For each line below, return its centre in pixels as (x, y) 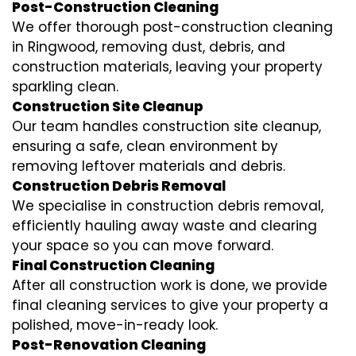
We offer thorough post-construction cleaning (172, 27)
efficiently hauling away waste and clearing (164, 226)
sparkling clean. (65, 87)
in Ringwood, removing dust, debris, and (149, 47)
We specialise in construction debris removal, (168, 206)
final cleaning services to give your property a (170, 306)
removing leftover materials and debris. (149, 166)
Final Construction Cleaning (113, 266)
